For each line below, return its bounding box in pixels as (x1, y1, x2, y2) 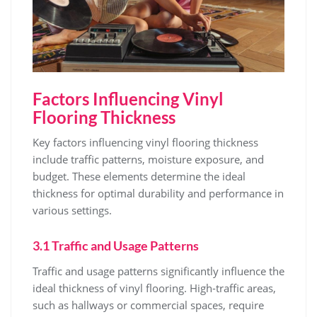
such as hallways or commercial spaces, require (33, 298, 264, 312)
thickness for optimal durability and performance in (33, 186, 284, 200)
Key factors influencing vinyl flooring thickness (33, 135, 258, 149)
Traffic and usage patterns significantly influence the (33, 264, 284, 278)
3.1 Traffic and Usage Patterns (33, 238, 199, 253)
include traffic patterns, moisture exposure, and (33, 152, 264, 166)
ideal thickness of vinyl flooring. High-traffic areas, (33, 281, 276, 295)
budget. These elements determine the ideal (33, 169, 246, 183)
